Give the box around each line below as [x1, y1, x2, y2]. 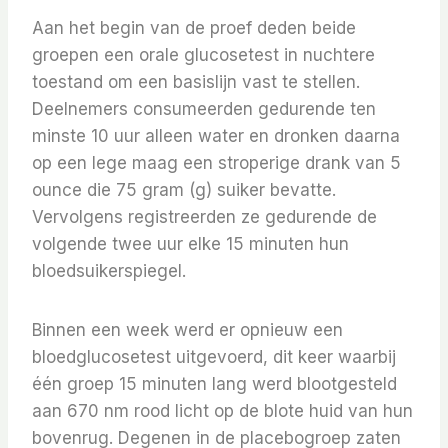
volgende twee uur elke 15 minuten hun [32, 234, 349, 255]
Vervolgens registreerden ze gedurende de [32, 207, 377, 228]
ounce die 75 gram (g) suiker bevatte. [32, 180, 336, 201]
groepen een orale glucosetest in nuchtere [32, 45, 375, 66]
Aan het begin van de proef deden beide [32, 18, 356, 39]
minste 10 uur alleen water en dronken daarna [32, 126, 400, 147]
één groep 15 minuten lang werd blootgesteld [32, 374, 397, 395]
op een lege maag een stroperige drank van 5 [32, 153, 401, 174]
